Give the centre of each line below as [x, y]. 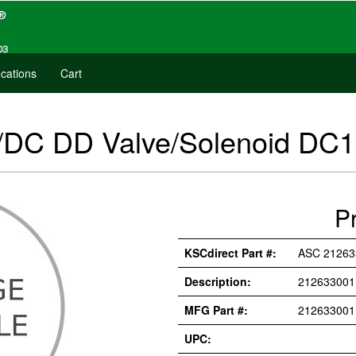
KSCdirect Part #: [230, 253]
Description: [218, 281]
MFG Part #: [216, 310]
